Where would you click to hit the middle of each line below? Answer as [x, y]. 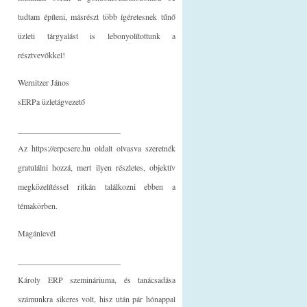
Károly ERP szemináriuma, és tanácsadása [97, 279]
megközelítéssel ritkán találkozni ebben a [97, 186]
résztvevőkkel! [41, 54]
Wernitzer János [44, 82]
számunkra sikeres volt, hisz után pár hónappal [97, 298]
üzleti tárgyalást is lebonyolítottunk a [97, 35]
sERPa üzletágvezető [51, 101]
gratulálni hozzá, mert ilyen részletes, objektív [97, 167]
